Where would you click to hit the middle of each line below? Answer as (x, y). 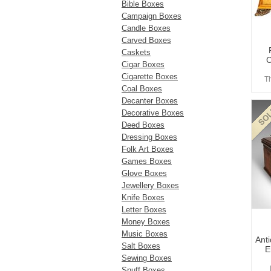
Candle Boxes (146, 28)
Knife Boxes (143, 198)
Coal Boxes (142, 89)
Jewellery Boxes (150, 185)
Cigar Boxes (143, 64)
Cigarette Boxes (150, 77)
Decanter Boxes (150, 101)
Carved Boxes (146, 40)
